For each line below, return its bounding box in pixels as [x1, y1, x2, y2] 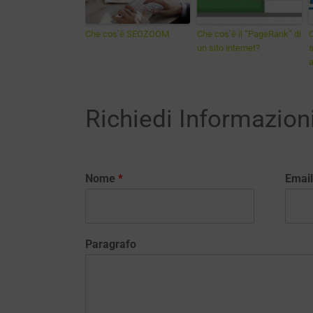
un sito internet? [197, 43, 260, 53]
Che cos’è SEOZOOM [85, 29, 169, 39]
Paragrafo [85, 237, 136, 251]
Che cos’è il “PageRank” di [197, 29, 301, 39]
